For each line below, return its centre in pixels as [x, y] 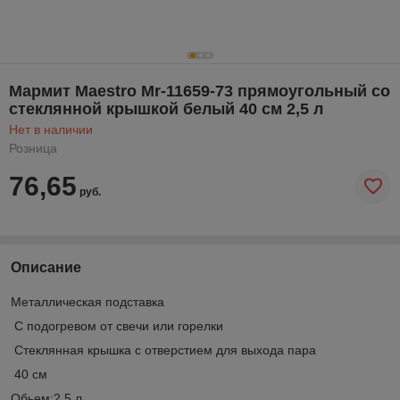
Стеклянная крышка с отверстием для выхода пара [163, 350]
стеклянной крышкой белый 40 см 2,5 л [166, 108]
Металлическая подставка [87, 301]
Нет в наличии [51, 129]
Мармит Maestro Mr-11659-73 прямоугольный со [200, 91]
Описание [46, 267]
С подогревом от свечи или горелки [117, 325]
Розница [33, 148]
